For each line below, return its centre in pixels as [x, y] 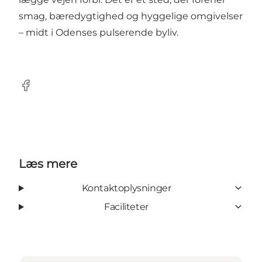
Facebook [41, 91]
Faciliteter [126, 206]
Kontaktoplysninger [126, 188]
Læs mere [48, 163]
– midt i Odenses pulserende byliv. [99, 32]
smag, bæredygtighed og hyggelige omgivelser [131, 16]
